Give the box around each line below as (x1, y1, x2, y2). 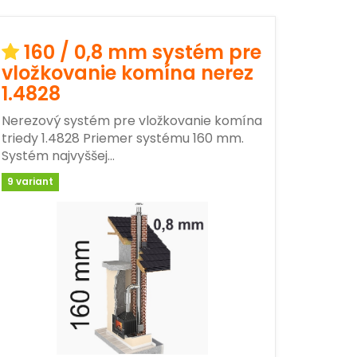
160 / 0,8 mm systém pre (24, 38, 261, 65)
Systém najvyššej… (2, 146, 115, 165)
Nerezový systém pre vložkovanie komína (2, 111, 262, 130)
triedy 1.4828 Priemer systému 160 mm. (2, 128, 244, 147)
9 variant (7, 175, 54, 189)
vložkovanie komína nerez (2, 59, 253, 86)
